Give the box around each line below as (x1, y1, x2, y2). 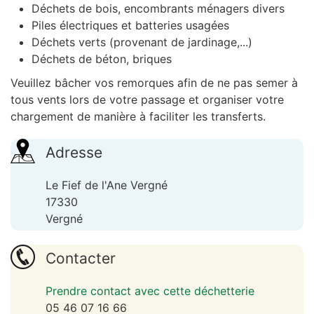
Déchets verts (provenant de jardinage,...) (32, 35, 252, 49)
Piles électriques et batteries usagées (32, 18, 229, 32)
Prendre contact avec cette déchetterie (46, 284, 254, 298)
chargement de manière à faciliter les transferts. (11, 109, 266, 123)
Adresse (46, 144, 102, 161)
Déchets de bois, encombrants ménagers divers (32, 1, 285, 15)
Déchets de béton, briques (32, 52, 172, 66)
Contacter (46, 250, 116, 267)
